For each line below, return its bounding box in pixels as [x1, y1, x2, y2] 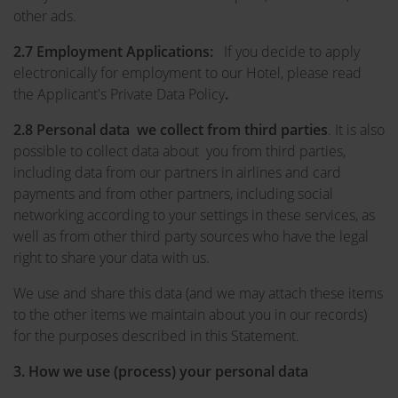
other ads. [13, 6, 76, 26]
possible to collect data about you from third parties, [13, 141, 346, 161]
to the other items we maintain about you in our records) [13, 305, 367, 324]
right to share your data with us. [13, 248, 210, 267]
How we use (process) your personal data [28, 362, 308, 381]
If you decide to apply [224, 42, 360, 61]
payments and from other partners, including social [13, 184, 333, 203]
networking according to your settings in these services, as [13, 205, 375, 225]
